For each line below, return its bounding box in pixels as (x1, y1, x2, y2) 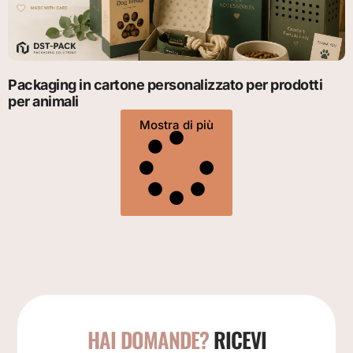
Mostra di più (139, 117, 214, 133)
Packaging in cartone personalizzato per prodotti (8, 76, 322, 94)
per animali (8, 93, 79, 110)
